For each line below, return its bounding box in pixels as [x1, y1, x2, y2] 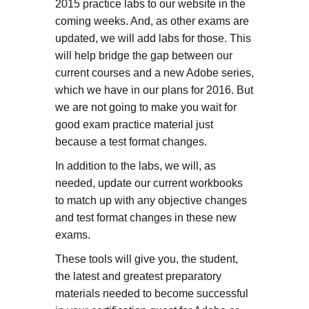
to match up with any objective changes [54, 194, 247, 206]
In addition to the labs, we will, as [54, 159, 216, 172]
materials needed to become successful [54, 287, 248, 299]
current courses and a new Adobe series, [54, 66, 254, 79]
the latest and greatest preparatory [54, 270, 221, 282]
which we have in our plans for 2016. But [54, 83, 253, 96]
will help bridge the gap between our [54, 49, 232, 61]
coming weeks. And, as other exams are [54, 14, 249, 27]
